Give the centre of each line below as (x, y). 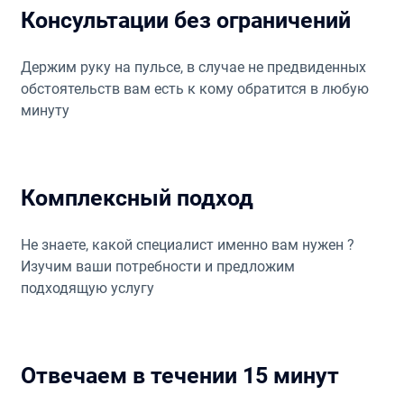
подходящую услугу (87, 288)
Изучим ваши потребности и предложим (157, 266)
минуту (45, 110)
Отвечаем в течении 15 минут (179, 376)
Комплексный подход (137, 198)
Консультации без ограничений (185, 20)
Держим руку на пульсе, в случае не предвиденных (193, 67)
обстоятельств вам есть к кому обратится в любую (194, 89)
